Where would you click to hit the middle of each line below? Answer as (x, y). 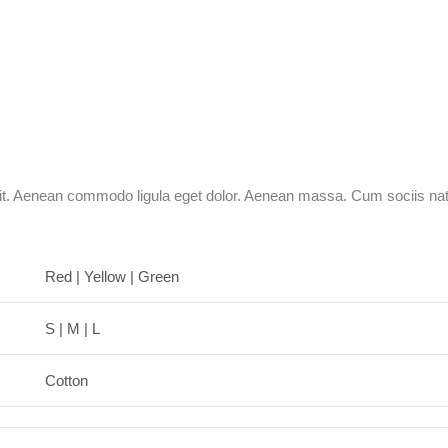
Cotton (66, 380)
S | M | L (72, 328)
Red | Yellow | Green (112, 276)
